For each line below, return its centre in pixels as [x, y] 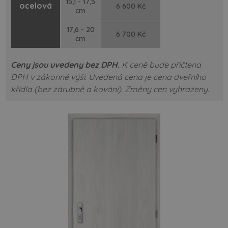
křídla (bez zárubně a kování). [67, 89]
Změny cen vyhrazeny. [167, 89]
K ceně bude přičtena [160, 65]
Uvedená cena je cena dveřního [147, 77]
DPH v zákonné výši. [49, 77]
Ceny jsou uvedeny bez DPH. [65, 65]
